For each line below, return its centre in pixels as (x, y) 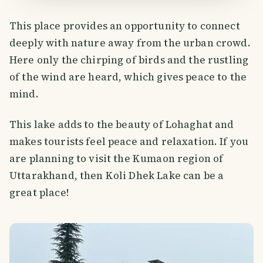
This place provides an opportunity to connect (125, 26)
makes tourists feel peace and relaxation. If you (129, 141)
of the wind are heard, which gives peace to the (128, 77)
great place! (39, 192)
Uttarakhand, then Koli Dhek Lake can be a (117, 175)
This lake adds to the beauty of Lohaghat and (122, 124)
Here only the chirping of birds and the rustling (129, 60)
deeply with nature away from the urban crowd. (130, 43)
